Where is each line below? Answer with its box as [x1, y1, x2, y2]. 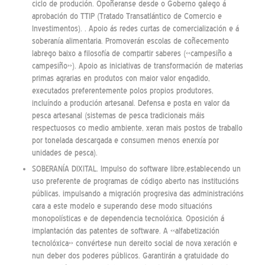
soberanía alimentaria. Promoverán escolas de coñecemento [31, 37, 229, 46]
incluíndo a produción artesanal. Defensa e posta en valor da [31, 99, 230, 108]
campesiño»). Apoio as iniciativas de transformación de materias [31, 62, 243, 71]
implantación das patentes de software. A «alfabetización [31, 227, 219, 236]
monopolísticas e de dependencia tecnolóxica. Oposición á [31, 214, 224, 224]
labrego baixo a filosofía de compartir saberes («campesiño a [31, 49, 232, 59]
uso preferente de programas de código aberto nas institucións [31, 177, 239, 186]
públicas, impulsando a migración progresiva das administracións [31, 189, 244, 199]
